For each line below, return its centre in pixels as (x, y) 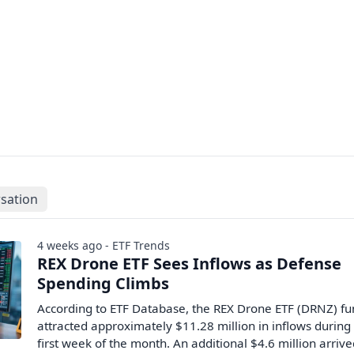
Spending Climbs (104, 283)
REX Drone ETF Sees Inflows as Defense (190, 264)
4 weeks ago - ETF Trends (104, 245)
